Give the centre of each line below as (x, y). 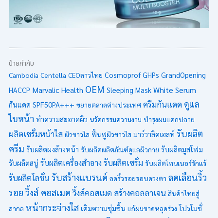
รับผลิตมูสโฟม (182, 149)
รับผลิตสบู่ (23, 163)
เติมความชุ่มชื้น (103, 208)
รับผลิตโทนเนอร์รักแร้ (175, 163)
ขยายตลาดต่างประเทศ (109, 104)
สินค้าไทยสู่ (183, 193)
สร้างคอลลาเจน (140, 192)
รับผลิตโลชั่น (29, 177)
